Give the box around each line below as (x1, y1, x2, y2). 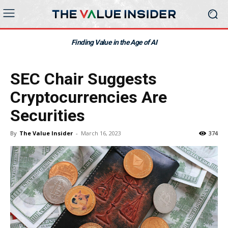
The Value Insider (19, 129, 73, 137)
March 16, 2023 (81, 129, 121, 137)
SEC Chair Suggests (10, 69, 157, 89)
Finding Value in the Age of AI (71, 38, 157, 46)
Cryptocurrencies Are (10, 88, 167, 107)
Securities (10, 106, 85, 125)
